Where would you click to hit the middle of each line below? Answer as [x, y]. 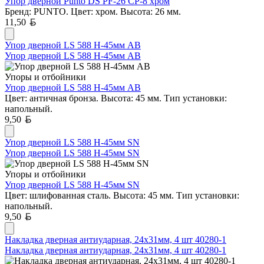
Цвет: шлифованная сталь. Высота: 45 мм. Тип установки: [122, 195]
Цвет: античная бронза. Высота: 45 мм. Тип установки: [116, 98]
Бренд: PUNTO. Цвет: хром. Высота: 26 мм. [93, 11]
